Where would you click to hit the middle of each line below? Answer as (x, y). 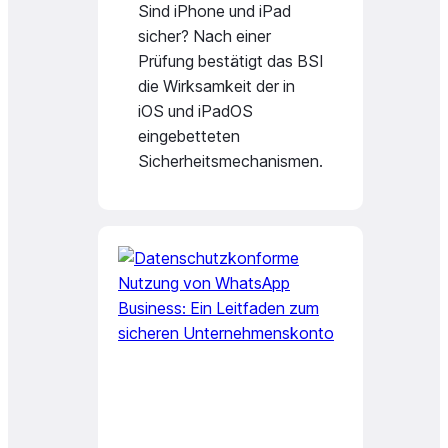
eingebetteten (189, 136)
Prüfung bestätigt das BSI (230, 61)
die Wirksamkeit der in (216, 86)
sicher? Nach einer (204, 36)
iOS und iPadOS (195, 111)
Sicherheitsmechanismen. (230, 161)
